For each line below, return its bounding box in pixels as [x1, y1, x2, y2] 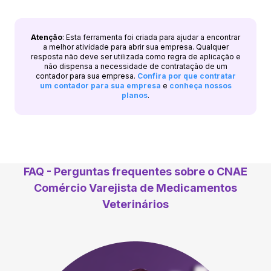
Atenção [31, 32, 62, 42]
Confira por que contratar [137, 71, 236, 80]
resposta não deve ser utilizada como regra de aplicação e [30, 51, 241, 61]
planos [122, 90, 148, 100]
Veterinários [102, 197, 169, 211]
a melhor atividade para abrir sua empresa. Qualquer [42, 42, 229, 51]
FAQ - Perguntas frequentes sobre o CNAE [24, 165, 247, 178]
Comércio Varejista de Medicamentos [34, 181, 237, 194]
